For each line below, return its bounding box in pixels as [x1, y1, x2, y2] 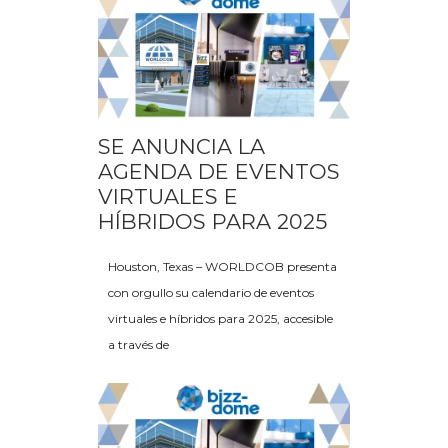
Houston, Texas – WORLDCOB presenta [108, 259, 337, 275]
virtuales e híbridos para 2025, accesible [108, 311, 333, 327]
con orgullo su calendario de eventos [108, 285, 314, 301]
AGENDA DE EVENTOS [98, 159, 340, 185]
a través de [108, 337, 169, 353]
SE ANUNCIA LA [98, 134, 265, 160]
